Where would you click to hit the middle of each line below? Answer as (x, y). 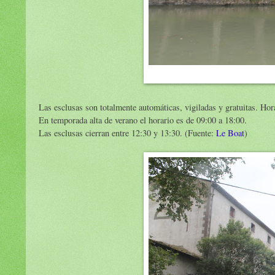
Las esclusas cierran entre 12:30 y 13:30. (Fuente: (127, 133)
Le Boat (230, 133)
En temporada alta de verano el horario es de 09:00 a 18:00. (143, 120)
